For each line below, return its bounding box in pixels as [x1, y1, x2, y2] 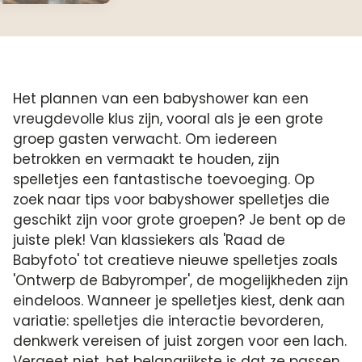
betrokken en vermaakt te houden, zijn [13, 149, 280, 169]
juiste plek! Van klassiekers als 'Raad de [13, 230, 286, 250]
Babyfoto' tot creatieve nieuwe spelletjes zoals [13, 250, 339, 270]
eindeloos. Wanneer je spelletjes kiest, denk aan [13, 291, 346, 310]
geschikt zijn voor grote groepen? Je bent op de [13, 210, 347, 229]
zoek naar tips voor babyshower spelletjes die [13, 190, 330, 209]
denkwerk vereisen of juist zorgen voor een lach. [13, 331, 347, 351]
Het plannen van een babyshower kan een [13, 89, 309, 108]
